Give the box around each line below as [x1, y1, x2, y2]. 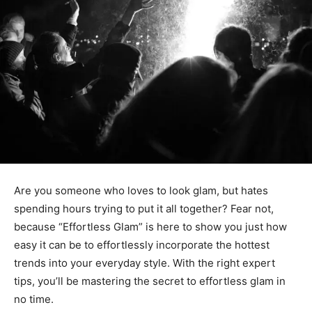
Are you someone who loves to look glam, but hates [14, 184, 268, 198]
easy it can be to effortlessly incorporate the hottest [14, 238, 270, 252]
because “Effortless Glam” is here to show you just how [14, 220, 287, 234]
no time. [14, 292, 54, 306]
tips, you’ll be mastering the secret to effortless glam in [14, 274, 286, 288]
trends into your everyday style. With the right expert [14, 256, 275, 270]
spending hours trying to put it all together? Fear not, [14, 202, 274, 216]
